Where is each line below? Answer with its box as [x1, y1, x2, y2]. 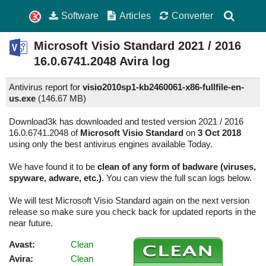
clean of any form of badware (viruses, [97, 161, 256, 172]
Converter [171, 10, 213, 21]
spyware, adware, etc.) [9, 173, 102, 183]
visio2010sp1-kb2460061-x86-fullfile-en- [83, 82, 244, 93]
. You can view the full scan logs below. [102, 173, 252, 183]
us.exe [9, 93, 36, 104]
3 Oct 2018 [198, 128, 241, 138]
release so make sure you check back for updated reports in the [9, 207, 256, 217]
